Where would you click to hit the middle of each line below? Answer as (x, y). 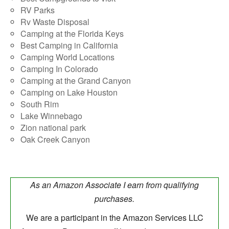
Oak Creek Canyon (55, 140)
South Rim (40, 104)
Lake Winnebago (51, 116)
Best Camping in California (69, 45)
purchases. (114, 199)
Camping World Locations (67, 57)
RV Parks (38, 10)
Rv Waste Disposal (55, 22)
